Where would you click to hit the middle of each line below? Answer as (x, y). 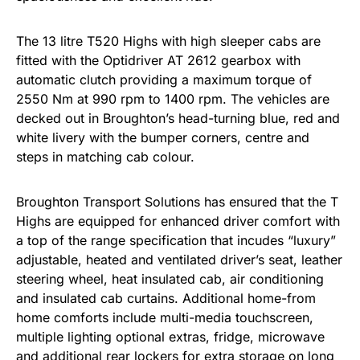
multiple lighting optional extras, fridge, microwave (170, 336)
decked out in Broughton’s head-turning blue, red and (178, 118)
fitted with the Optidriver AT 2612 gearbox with (158, 60)
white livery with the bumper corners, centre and (163, 137)
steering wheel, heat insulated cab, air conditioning (170, 278)
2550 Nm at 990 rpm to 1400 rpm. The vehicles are (173, 98)
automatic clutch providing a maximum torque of (164, 79)
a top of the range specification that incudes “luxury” (176, 240)
